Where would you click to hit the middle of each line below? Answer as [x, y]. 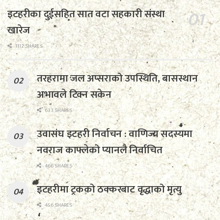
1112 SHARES [28, 46]
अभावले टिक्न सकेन [74, 95]
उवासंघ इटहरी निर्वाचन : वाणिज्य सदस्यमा [115, 134]
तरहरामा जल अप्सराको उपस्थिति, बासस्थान [117, 79]
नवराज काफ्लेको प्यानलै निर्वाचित [100, 150]
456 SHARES [58, 206]
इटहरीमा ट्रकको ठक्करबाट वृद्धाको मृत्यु [109, 190]
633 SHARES [58, 111]
